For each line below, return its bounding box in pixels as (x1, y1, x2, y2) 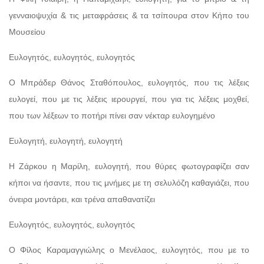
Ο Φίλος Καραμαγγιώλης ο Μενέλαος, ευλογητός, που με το (9, 245, 249, 255)
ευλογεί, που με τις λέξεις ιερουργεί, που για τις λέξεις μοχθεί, (9, 94, 249, 104)
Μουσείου (9, 27, 45, 37)
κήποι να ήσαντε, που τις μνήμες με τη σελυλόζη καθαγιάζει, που (9, 177, 249, 187)
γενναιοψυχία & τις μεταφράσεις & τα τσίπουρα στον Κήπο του (9, 10, 249, 20)
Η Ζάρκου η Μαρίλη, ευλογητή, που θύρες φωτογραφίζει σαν (9, 161, 249, 171)
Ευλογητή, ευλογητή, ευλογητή (9, 136, 123, 146)
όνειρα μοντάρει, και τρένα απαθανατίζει (9, 194, 155, 204)
